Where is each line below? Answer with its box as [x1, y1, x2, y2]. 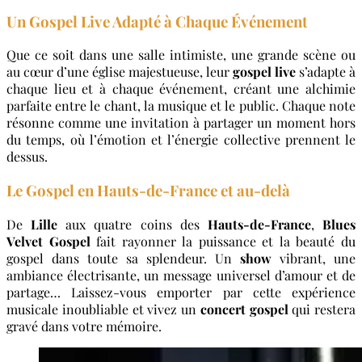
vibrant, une [271, 249, 356, 267]
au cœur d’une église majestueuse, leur [6, 63, 233, 81]
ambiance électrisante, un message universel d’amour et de [6, 266, 356, 284]
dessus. [6, 148, 48, 166]
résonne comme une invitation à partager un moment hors [6, 114, 356, 132]
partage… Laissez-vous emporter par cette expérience [6, 283, 356, 301]
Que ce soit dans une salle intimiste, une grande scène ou [6, 46, 356, 64]
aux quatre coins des [57, 215, 208, 233]
